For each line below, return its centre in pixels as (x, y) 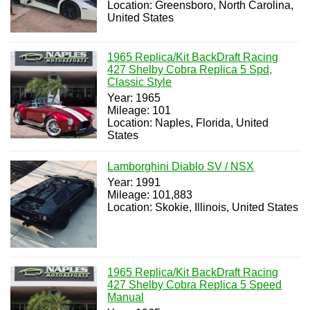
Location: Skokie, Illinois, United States (203, 208)
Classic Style (140, 82)
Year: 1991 (134, 183)
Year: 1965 (134, 98)
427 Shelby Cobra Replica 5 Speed (195, 284)
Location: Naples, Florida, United (188, 123)
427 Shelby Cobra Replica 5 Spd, (190, 70)
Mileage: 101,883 (150, 195)
